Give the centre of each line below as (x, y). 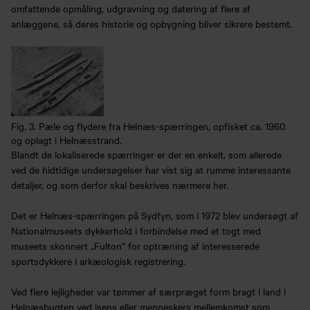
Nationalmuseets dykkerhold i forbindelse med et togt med (136, 230)
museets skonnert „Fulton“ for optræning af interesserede (135, 245)
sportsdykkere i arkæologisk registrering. (98, 261)
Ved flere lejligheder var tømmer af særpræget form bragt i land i (148, 292)
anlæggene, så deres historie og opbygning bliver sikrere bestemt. (152, 23)
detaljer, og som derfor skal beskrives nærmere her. (120, 184)
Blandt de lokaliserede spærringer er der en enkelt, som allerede (146, 154)
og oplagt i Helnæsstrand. (66, 139)
